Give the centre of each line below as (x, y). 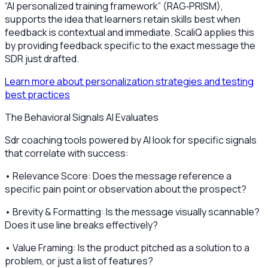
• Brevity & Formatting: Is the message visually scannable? (132, 211)
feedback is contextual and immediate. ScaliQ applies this (130, 32)
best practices (37, 94)
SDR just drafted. (42, 58)
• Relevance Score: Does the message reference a (118, 176)
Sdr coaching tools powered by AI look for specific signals (131, 140)
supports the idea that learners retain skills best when (123, 19)
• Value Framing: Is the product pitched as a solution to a (127, 247)
